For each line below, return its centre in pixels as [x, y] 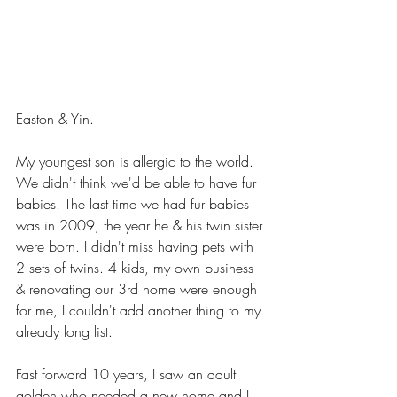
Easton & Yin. [55, 118]
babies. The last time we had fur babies [135, 203]
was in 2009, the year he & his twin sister [141, 225]
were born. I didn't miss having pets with [137, 246]
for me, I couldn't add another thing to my [140, 310]
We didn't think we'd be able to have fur [138, 182]
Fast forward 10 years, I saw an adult [128, 374]
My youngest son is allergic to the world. [139, 161]
